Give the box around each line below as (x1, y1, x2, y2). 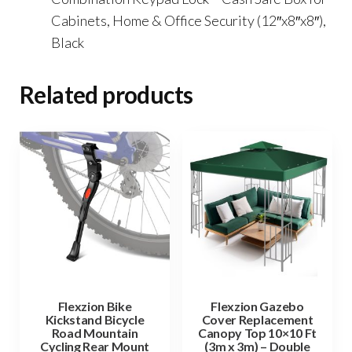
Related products (20, 79, 193, 108)
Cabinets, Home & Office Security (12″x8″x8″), (51, 11, 326, 29)
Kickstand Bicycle (45, 311, 145, 327)
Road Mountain (51, 324, 138, 340)
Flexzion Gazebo (211, 298, 304, 313)
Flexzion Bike (57, 298, 132, 313)
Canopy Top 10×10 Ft (198, 324, 317, 340)
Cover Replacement (201, 311, 313, 327)
